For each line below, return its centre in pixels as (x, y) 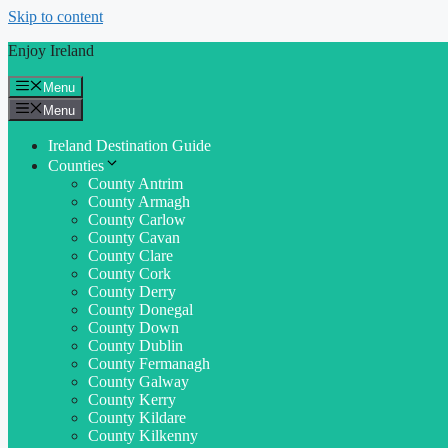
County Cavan (134, 237)
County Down (133, 327)
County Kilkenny (143, 435)
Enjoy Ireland (51, 50)
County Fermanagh (149, 363)
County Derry (132, 291)
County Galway (138, 381)
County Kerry (132, 399)
